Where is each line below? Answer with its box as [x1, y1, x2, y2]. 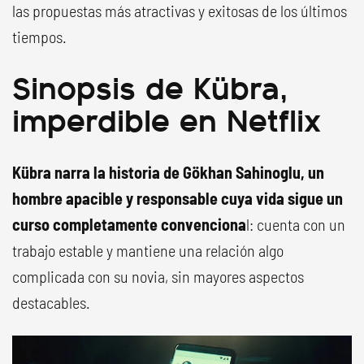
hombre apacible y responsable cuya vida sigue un [12, 188, 343, 208]
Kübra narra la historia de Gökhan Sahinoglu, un [12, 162, 324, 182]
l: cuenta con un [246, 214, 345, 234]
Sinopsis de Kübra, [12, 62, 288, 109]
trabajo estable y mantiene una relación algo [12, 240, 284, 260]
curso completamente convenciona [12, 214, 246, 234]
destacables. [12, 292, 90, 312]
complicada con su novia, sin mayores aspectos [12, 266, 304, 286]
